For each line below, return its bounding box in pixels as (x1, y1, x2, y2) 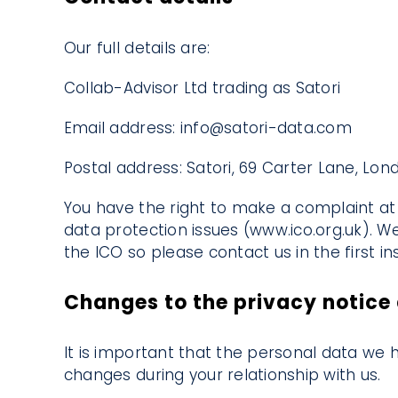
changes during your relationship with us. (63, 364, 381, 386)
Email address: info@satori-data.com (63, 116, 352, 139)
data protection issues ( (63, 219, 251, 241)
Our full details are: (63, 36, 211, 59)
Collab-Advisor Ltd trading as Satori (63, 76, 341, 99)
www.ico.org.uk (250, 219, 362, 241)
